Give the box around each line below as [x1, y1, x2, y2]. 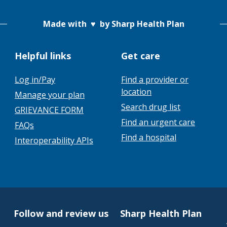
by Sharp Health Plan [95, 18, 184, 29]
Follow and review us [14, 207, 109, 219]
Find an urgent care [121, 117, 195, 128]
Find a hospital [121, 132, 176, 143]
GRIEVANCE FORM [15, 104, 84, 116]
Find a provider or [121, 74, 188, 85]
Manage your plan [15, 89, 85, 100]
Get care [121, 50, 160, 62]
